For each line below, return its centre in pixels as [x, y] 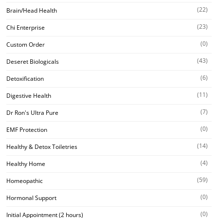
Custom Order [26, 44]
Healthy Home [26, 163]
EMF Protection [27, 129]
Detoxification [25, 78]
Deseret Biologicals [33, 61]
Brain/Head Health [32, 10]
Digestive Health [29, 95]
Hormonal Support [31, 198]
